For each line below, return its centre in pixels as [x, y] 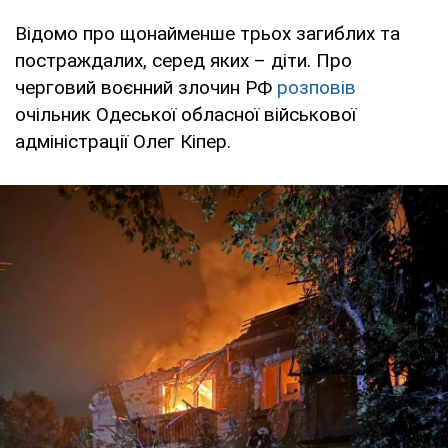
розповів [316, 87]
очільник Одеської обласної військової [185, 114]
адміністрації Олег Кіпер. [123, 141]
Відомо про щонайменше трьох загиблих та [207, 33]
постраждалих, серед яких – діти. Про [183, 60]
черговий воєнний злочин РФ [146, 87]
